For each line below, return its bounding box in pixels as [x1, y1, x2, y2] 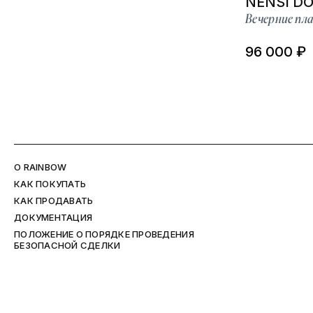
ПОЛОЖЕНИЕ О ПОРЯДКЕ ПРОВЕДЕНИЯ [14, 228, 194, 240]
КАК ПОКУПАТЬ [14, 178, 87, 189]
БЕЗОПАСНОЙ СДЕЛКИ [14, 240, 121, 251]
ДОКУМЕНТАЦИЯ [14, 212, 93, 223]
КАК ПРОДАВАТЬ [14, 195, 94, 206]
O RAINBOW [14, 161, 67, 173]
